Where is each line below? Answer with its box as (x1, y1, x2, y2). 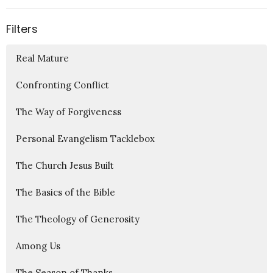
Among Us (16, 239, 60, 252)
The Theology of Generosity (16, 213, 140, 225)
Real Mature (16, 52, 69, 64)
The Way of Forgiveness (16, 105, 121, 118)
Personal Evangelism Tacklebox (16, 132, 155, 144)
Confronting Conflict (16, 79, 109, 91)
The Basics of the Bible (16, 186, 115, 198)
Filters (6, 21, 38, 37)
